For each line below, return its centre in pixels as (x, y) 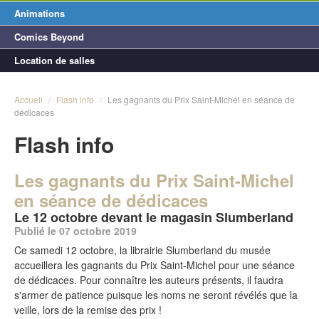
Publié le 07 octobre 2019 (75, 231)
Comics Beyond (49, 37)
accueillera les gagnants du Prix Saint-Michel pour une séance (155, 265)
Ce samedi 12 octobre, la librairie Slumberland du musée (142, 250)
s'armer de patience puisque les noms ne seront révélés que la (156, 295)
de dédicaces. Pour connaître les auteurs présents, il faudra (149, 280)
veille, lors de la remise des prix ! (88, 310)
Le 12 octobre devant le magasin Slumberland (154, 217)
